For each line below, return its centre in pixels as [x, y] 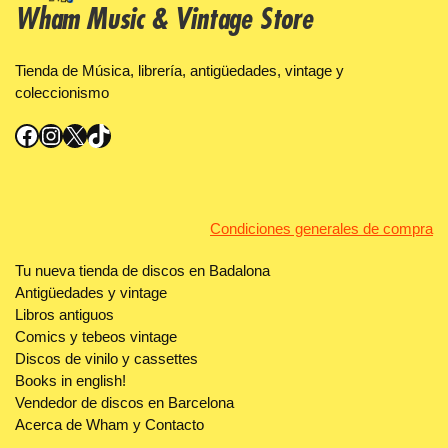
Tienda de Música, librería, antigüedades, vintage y [179, 70]
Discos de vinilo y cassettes [106, 359]
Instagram [48, 134]
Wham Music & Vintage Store [164, 21]
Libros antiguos [64, 315]
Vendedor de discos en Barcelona [124, 403]
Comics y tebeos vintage [96, 337]
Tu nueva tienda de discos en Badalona [142, 271]
